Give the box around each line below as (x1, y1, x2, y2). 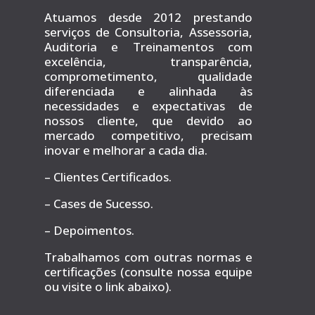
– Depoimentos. (44, 222, 135, 239)
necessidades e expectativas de (44, 98, 252, 115)
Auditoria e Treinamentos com (44, 39, 252, 56)
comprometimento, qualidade (44, 68, 252, 85)
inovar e (44, 142, 94, 159)
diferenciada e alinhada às (44, 83, 252, 100)
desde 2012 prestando (108, 9, 252, 26)
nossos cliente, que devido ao (44, 112, 252, 129)
